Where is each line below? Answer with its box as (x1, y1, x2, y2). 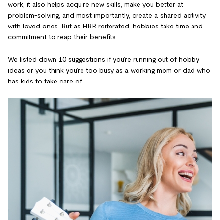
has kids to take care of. (8, 77, 83, 85)
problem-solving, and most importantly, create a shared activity (8, 11, 206, 19)
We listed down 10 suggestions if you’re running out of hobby (8, 55, 199, 63)
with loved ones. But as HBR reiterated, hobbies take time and (8, 22, 203, 30)
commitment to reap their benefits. (8, 32, 117, 41)
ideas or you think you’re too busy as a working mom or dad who (8, 66, 210, 74)
